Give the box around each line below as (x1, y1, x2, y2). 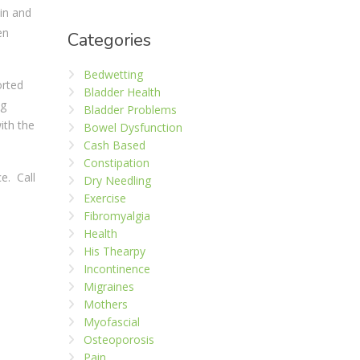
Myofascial (83, 314, 140, 329)
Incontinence (83, 261, 150, 276)
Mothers (83, 297, 128, 312)
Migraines (83, 279, 134, 294)
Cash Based (83, 137, 145, 153)
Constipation (83, 155, 149, 170)
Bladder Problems (83, 102, 177, 117)
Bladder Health (83, 84, 161, 100)
